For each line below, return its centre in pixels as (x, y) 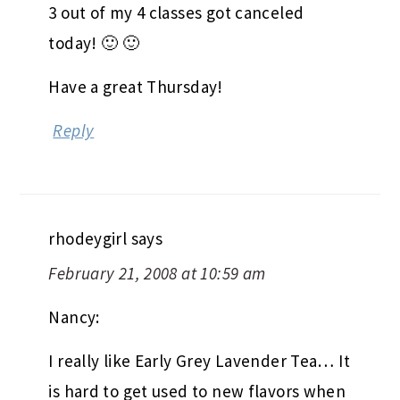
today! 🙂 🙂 (94, 42)
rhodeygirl (88, 238)
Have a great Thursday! (136, 86)
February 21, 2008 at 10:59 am (157, 273)
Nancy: (74, 317)
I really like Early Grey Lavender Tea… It (199, 360)
